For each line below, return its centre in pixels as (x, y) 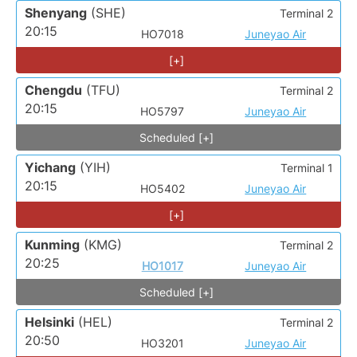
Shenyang (56, 13)
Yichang (50, 168)
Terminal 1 (307, 168)
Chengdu (53, 90)
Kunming (52, 245)
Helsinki (49, 322)
